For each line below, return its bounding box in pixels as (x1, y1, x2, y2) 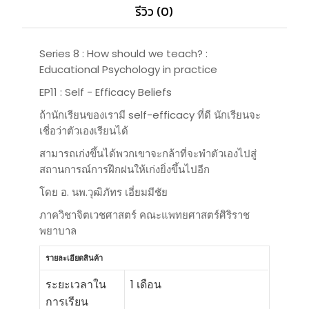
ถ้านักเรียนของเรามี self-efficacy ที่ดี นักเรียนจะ (39, 108, 261, 123)
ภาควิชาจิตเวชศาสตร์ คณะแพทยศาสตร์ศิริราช (39, 208, 250, 223)
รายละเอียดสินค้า (46, 252, 103, 264)
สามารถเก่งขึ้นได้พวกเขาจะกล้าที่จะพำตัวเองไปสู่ (39, 146, 257, 161)
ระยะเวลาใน (46, 277, 107, 293)
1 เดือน (130, 277, 162, 293)
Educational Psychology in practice (39, 62, 218, 77)
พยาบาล (39, 223, 77, 239)
